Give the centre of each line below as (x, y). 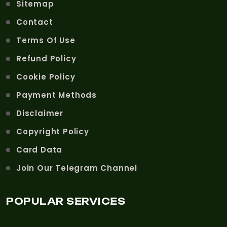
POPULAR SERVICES (66, 201)
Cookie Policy (46, 77)
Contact (35, 22)
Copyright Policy (53, 131)
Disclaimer (40, 113)
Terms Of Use (46, 40)
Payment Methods (56, 95)
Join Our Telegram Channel (77, 168)
